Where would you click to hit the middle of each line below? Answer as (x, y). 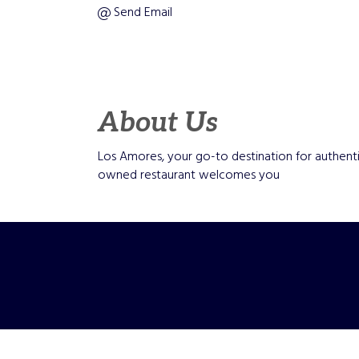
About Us (158, 123)
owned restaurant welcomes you (189, 175)
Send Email (143, 13)
